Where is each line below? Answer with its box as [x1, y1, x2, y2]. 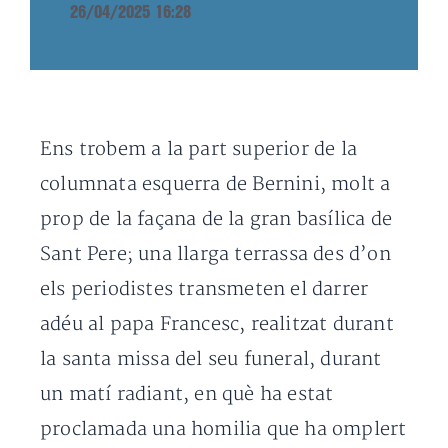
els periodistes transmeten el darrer [40, 278, 369, 301]
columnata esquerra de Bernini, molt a [40, 173, 391, 196]
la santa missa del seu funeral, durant [40, 348, 382, 371]
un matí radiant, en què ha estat [40, 383, 334, 406]
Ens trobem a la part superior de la [40, 138, 358, 161]
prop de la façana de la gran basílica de [40, 208, 393, 231]
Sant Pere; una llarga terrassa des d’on [40, 243, 391, 266]
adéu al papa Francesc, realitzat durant [40, 313, 394, 336]
